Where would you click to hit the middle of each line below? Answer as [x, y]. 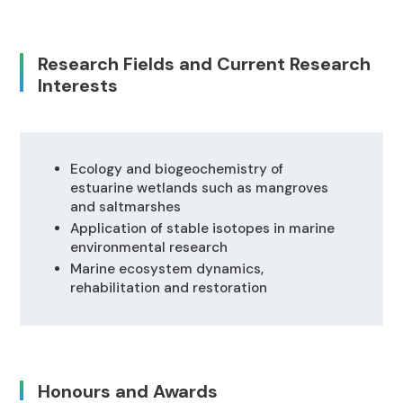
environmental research [148, 247]
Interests [78, 85]
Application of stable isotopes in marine [202, 228]
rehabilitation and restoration [168, 287]
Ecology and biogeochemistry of [176, 169]
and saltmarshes [125, 206]
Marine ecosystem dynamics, [166, 269]
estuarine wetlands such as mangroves [199, 188]
